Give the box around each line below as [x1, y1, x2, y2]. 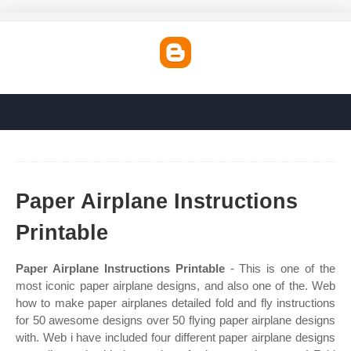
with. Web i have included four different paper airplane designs [16, 331, 335, 344]
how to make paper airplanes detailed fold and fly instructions [16, 296, 335, 309]
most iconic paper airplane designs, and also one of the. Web [16, 279, 335, 292]
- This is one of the [224, 262, 336, 275]
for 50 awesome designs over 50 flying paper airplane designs [16, 313, 335, 327]
